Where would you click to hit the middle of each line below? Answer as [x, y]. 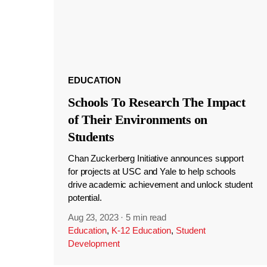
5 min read [146, 218]
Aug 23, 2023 [93, 218]
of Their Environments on [138, 119]
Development [94, 244]
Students [91, 137]
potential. [85, 198]
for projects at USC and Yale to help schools [152, 172]
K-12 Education [141, 231]
